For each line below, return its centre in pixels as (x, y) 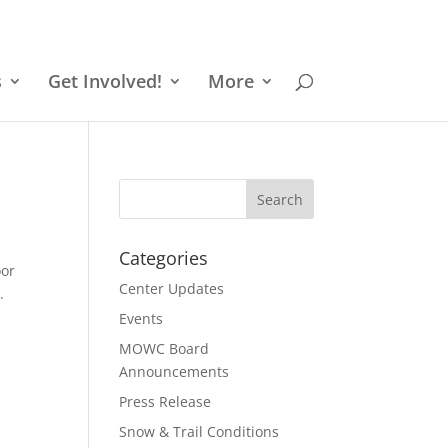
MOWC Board (164, 348)
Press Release (165, 401)
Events (141, 318)
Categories (164, 258)
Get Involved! (104, 81)
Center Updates (172, 288)
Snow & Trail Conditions (199, 431)
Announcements (174, 371)
